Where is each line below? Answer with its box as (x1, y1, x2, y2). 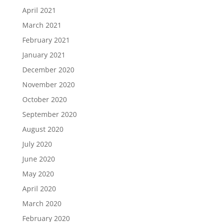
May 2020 (22, 169, 54, 178)
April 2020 (22, 184, 56, 193)
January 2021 (22, 50, 65, 59)
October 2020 (22, 95, 67, 104)
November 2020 (22, 80, 75, 89)
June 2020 (22, 154, 55, 164)
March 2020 (22, 199, 61, 208)
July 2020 (22, 139, 52, 149)
